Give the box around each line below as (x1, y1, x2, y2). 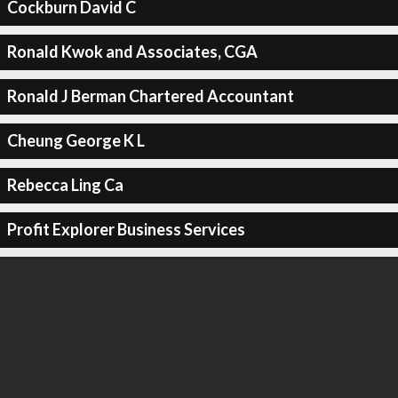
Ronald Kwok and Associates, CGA (6, 42, 258, 61)
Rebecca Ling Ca (6, 175, 123, 195)
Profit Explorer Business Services (6, 219, 245, 239)
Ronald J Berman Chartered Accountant (6, 86, 294, 106)
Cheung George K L (6, 131, 145, 150)
